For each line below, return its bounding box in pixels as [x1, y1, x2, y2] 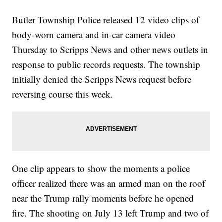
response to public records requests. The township [12, 57, 201, 70]
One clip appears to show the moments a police [12, 162, 190, 174]
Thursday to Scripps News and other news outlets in [12, 43, 209, 55]
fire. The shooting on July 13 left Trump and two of [12, 206, 209, 219]
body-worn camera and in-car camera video [12, 28, 176, 41]
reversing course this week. [12, 87, 113, 100]
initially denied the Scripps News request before [12, 72, 192, 85]
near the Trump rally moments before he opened [12, 191, 194, 204]
